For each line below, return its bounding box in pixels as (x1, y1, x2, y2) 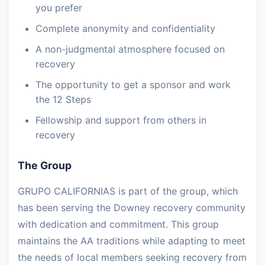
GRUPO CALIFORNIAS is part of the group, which (18, 185, 238, 198)
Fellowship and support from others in (35, 114, 206, 127)
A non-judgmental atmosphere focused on (35, 43, 225, 56)
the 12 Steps (35, 93, 91, 106)
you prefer (35, 2, 82, 14)
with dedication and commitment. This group (18, 218, 219, 231)
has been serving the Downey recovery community (18, 202, 245, 214)
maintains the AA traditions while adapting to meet (18, 235, 245, 247)
